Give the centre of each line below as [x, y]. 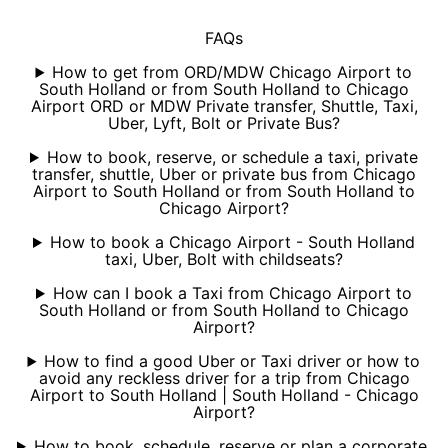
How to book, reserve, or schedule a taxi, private [232, 157]
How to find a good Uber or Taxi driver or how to [232, 361]
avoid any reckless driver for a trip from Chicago [224, 378]
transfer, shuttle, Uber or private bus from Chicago [224, 174]
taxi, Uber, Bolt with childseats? [224, 259]
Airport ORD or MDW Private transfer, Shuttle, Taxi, [224, 106]
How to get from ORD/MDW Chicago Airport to [232, 72]
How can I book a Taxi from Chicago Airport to [232, 293]
